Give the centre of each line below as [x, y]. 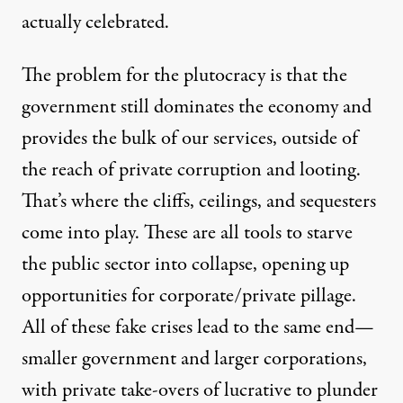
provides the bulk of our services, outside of [190, 138]
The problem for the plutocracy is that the [184, 75]
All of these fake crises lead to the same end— [198, 327]
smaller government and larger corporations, [194, 358]
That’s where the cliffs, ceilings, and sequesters [199, 201]
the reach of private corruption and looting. [191, 170]
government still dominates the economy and [197, 107]
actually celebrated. [95, 22]
